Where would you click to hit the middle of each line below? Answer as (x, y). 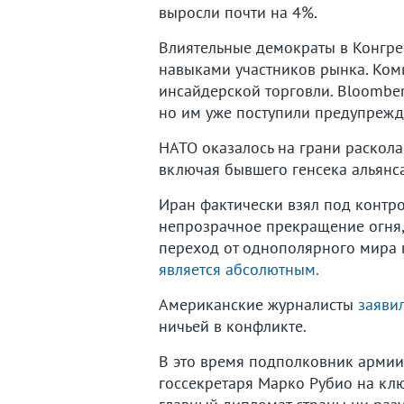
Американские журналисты (258, 304)
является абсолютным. (239, 269)
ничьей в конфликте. (233, 326)
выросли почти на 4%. (238, 12)
